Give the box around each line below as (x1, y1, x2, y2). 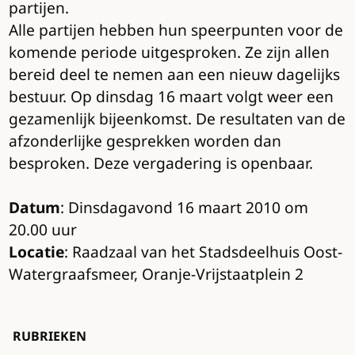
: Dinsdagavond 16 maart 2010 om (59, 197, 308, 219)
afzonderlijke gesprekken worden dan (8, 130, 281, 152)
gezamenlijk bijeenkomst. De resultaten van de (8, 108, 345, 130)
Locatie (8, 241, 64, 263)
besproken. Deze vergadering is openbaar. (8, 152, 313, 174)
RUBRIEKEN (13, 327, 86, 345)
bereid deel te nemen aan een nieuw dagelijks (8, 63, 340, 86)
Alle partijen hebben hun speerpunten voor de (8, 19, 343, 41)
